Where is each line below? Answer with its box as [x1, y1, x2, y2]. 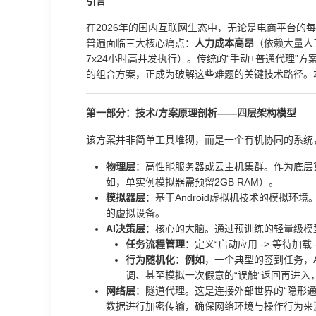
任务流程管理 [126, 238, 185, 250]
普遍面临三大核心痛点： [86, 37, 195, 49]
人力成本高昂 [195, 37, 254, 49]
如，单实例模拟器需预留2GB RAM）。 [106, 176, 279, 188]
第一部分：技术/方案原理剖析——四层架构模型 [86, 107, 296, 119]
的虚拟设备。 [106, 207, 165, 219]
